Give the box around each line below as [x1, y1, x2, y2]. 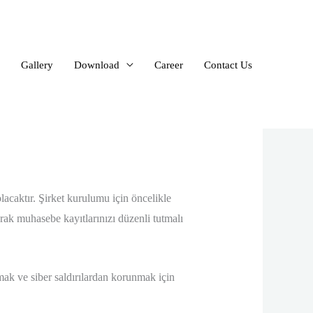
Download [74, 59, 119, 71]
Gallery [21, 59, 53, 71]
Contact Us [204, 59, 252, 71]
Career [154, 59, 183, 71]
